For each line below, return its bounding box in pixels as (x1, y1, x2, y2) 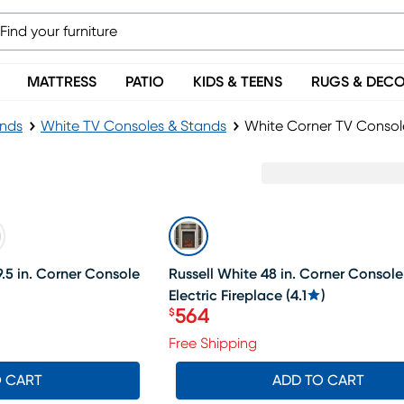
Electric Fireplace (168, 289, 282, 303)
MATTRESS (27, 75, 96, 89)
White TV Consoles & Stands (41, 119, 226, 133)
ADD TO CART (271, 373, 364, 388)
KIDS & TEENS (193, 75, 282, 89)
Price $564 (167, 316, 267, 337)
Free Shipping (168, 336, 257, 351)
